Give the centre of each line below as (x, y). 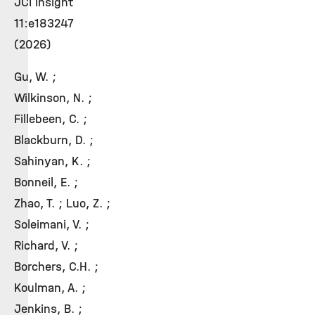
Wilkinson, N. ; (53, 98)
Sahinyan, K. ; (52, 161)
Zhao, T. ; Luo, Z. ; (62, 203)
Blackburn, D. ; (54, 140)
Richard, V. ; (46, 245)
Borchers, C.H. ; (56, 266)
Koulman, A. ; (50, 288)
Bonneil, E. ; (46, 182)
